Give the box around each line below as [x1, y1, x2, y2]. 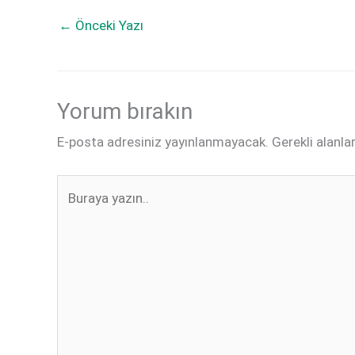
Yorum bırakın [57, 98, 193, 125]
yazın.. [56, 202, 94, 219]
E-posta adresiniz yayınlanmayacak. [57, 134, 269, 151]
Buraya [56, 177, 97, 194]
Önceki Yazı [72, 17, 143, 33]
